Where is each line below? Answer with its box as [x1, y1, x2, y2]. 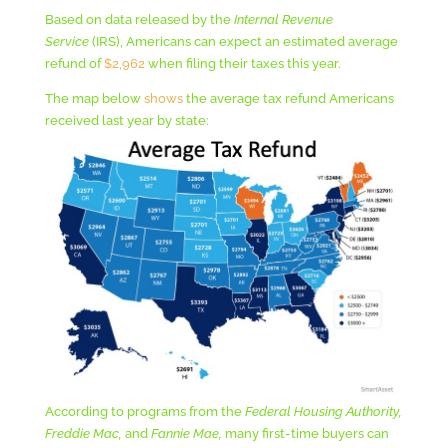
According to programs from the [44, 403, 245, 419]
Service [44, 33, 92, 49]
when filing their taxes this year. [144, 55, 341, 71]
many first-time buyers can [224, 425, 389, 441]
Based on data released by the [44, 11, 234, 27]
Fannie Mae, [147, 425, 225, 441]
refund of [44, 55, 104, 71]
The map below [44, 90, 144, 106]
